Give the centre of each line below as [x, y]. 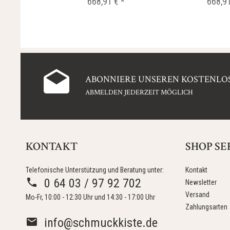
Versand [197, 195]
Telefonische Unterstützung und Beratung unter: [95, 170]
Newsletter [201, 182]
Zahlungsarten [206, 207]
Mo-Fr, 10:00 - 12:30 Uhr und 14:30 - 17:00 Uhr [90, 197]
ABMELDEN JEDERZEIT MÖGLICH [139, 92]
